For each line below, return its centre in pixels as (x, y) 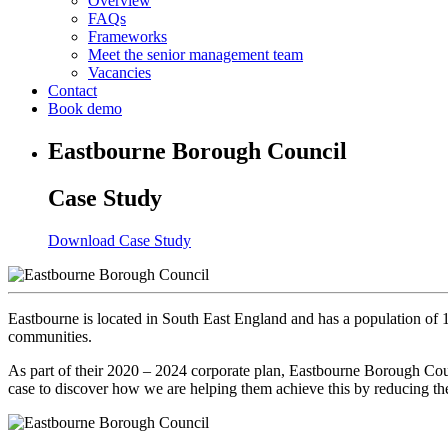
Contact (72, 90)
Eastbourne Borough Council (197, 150)
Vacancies (119, 72)
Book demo (85, 108)
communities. (50, 336)
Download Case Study (119, 240)
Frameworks (127, 36)
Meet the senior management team (195, 54)
